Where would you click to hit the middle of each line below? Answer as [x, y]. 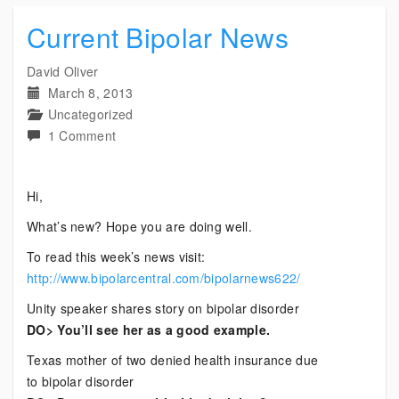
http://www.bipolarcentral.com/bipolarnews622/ [164, 278]
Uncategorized [90, 114]
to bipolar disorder [81, 381]
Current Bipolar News [158, 37]
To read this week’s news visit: [116, 256]
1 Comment [82, 135]
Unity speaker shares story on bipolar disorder [163, 308]
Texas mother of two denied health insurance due [173, 360]
